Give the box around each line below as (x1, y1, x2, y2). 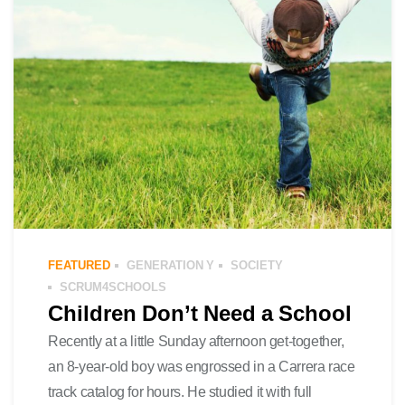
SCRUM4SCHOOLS (60, 278, 166, 295)
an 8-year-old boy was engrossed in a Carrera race (48, 356, 355, 376)
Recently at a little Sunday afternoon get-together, (48, 331, 344, 351)
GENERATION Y (127, 257, 214, 273)
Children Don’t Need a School (48, 297, 352, 327)
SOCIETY (231, 257, 283, 273)
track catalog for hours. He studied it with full (48, 381, 312, 401)
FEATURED (48, 257, 110, 273)
